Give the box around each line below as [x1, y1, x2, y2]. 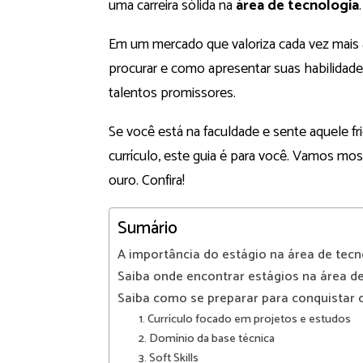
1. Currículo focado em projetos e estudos [138, 310, 351, 330]
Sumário [117, 214, 177, 244]
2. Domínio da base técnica [138, 329, 275, 349]
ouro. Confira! [109, 169, 185, 194]
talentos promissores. [109, 81, 236, 106]
